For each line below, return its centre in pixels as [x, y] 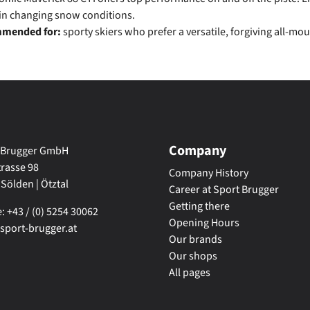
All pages [190, 272]
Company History [209, 173]
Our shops [193, 256]
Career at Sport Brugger [224, 189]
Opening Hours [204, 222]
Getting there [199, 206]
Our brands [195, 239]
